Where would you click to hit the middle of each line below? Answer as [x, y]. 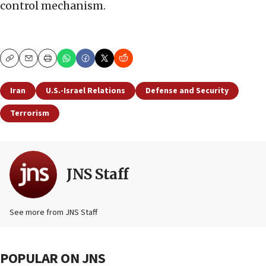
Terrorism [30, 114]
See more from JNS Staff [53, 213]
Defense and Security [187, 91]
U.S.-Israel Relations [85, 91]
